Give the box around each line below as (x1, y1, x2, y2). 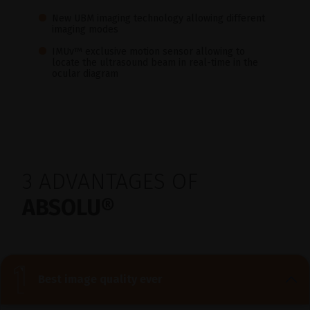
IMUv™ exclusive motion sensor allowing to (52, 45, 246, 57)
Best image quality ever (38, 273, 163, 286)
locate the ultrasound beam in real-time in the (52, 56, 259, 69)
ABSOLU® (22, 194, 115, 221)
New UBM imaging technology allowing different (52, 12, 266, 24)
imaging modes (52, 23, 119, 35)
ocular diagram (52, 67, 119, 80)
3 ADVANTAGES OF (22, 167, 198, 194)
